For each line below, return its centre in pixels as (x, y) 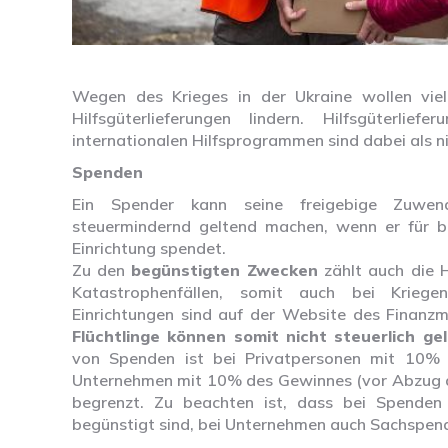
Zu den (102, 270)
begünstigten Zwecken (225, 270)
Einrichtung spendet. (149, 248)
